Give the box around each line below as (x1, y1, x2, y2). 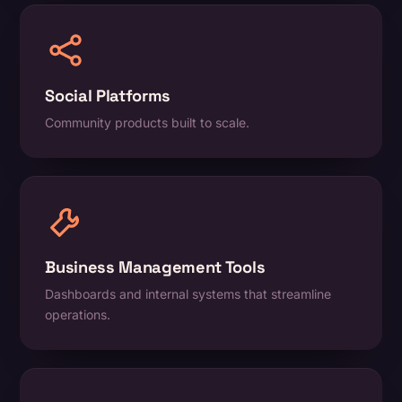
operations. (45, 307, 111, 323)
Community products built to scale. (45, 115, 250, 131)
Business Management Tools (45, 257, 266, 278)
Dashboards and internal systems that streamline (45, 286, 332, 302)
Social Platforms (45, 85, 171, 107)
